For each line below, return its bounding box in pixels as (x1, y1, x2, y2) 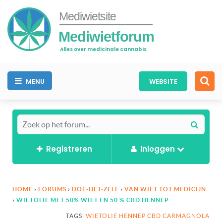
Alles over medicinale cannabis (60, 45, 147, 53)
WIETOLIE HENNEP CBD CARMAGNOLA (86, 212, 210, 219)
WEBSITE (149, 76, 177, 86)
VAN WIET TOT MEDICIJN (124, 185, 206, 192)
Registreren (46, 143, 92, 154)
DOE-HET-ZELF (72, 185, 119, 192)
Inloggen (140, 143, 175, 154)
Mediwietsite (59, 10, 116, 23)
